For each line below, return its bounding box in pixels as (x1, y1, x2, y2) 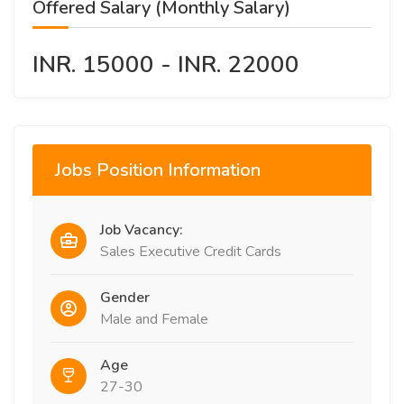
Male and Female (100, 309, 208, 329)
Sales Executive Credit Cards (100, 242, 281, 262)
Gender (100, 288, 150, 308)
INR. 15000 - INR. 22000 (32, 49, 299, 80)
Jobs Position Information (55, 158, 261, 182)
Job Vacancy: (100, 220, 183, 240)
